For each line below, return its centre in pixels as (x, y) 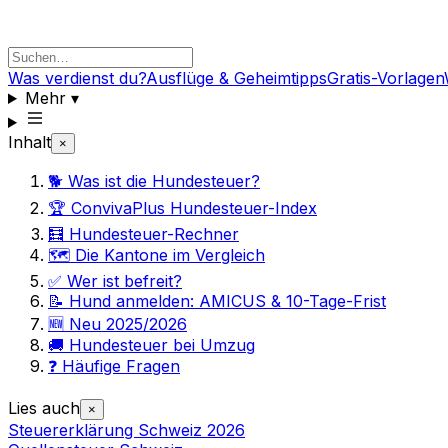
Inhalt (29, 142)
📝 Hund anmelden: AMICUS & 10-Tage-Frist (217, 301)
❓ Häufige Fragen (114, 366)
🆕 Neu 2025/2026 (117, 324)
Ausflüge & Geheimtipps (236, 78)
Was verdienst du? (77, 78)
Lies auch (44, 408)
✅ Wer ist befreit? (115, 281)
